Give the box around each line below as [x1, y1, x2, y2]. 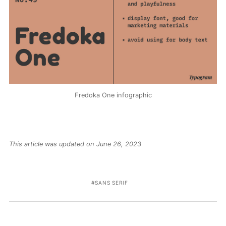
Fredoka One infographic [74, 91, 152, 99]
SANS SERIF [94, 179, 129, 186]
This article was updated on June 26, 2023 [9, 140, 141, 148]
